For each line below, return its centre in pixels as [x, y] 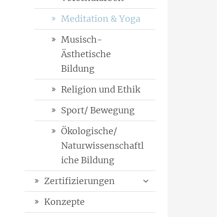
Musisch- [82, 40]
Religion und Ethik [101, 90]
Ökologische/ [89, 131]
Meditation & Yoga [101, 19]
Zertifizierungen [79, 181]
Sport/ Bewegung [98, 110]
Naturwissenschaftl [102, 146]
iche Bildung [88, 160]
